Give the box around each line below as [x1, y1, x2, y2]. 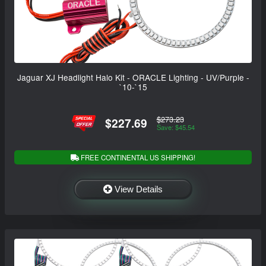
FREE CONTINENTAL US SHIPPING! [79, 152, 195, 162]
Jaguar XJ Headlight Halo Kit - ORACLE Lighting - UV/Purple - [17, 71, 249, 83]
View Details [115, 183, 163, 194]
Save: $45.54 [156, 122, 195, 132]
